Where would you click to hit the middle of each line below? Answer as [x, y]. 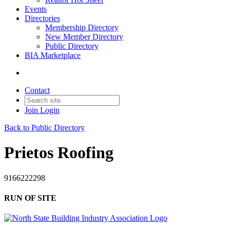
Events [36, 9]
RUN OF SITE [30, 198]
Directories [42, 18]
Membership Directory [82, 27]
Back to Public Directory [44, 128]
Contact [37, 90]
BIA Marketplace [53, 55]
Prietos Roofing [59, 153]
